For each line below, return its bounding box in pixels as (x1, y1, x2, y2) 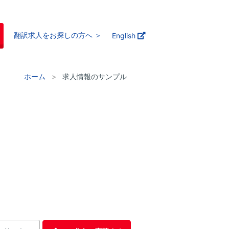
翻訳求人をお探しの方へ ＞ (14, 31, 102, 39)
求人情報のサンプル (62, 72, 127, 81)
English (112, 31, 138, 40)
